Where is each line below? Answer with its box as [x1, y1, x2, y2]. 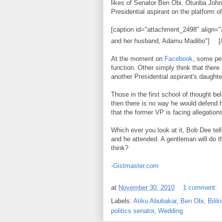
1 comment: [183, 183, 219, 191]
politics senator [111, 207, 154, 215]
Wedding [158, 207, 183, 215]
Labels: [111, 197, 133, 205]
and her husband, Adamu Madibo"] [111, 37, 210, 45]
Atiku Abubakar [133, 197, 176, 205]
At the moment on [111, 55, 163, 62]
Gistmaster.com [113, 162, 159, 169]
